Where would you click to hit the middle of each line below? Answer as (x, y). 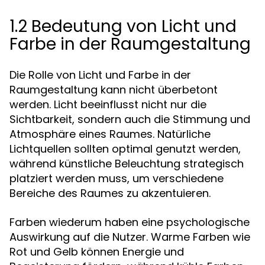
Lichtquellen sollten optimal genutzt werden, (125, 149)
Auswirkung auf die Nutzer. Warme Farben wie (130, 237)
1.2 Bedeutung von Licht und (123, 26)
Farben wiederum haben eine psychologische (130, 222)
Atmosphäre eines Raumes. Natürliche (110, 134)
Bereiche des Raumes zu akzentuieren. (110, 193)
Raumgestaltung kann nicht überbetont (114, 90)
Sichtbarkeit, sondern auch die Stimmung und (130, 119)
